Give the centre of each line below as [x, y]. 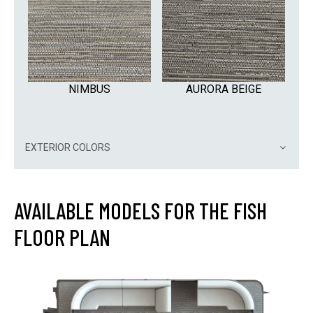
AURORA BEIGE [224, 89]
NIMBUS [89, 89]
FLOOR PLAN [62, 236]
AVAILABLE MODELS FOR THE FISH [140, 210]
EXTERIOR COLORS [68, 147]
